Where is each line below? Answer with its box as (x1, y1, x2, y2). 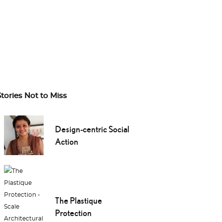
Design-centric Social (55, 124, 129, 135)
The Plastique (55, 195, 102, 206)
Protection (55, 208, 92, 219)
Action (55, 136, 78, 147)
